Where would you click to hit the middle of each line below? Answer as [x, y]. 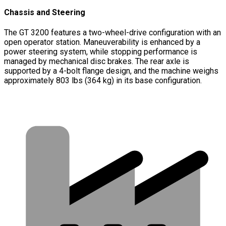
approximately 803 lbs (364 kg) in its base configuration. [103, 81]
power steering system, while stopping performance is [101, 52]
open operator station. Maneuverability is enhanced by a [102, 42]
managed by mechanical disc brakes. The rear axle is [97, 62]
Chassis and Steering [45, 13]
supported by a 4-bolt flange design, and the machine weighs [111, 71]
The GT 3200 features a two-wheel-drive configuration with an [112, 33]
